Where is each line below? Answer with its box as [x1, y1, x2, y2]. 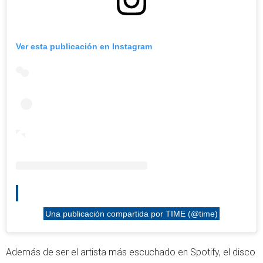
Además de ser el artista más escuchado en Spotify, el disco [6, 246, 255, 258]
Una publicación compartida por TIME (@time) [45, 208, 218, 218]
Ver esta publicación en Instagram [16, 41, 152, 51]
